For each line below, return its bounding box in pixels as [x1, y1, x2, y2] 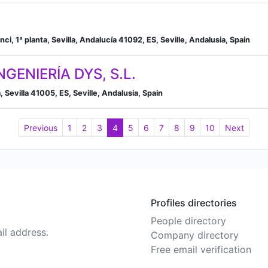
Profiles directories [151, 197, 237, 209]
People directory [151, 215, 226, 227]
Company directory [151, 229, 239, 241]
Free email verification [151, 243, 251, 255]
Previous [24, 123, 57, 133]
